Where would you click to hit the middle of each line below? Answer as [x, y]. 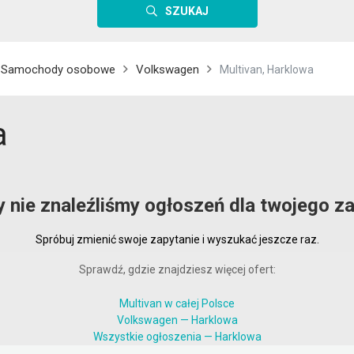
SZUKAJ [186, 11]
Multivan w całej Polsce [177, 303]
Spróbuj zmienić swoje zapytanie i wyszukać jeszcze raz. [177, 239]
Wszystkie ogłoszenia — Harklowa [177, 337]
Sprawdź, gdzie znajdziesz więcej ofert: [177, 269]
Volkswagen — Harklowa [177, 320]
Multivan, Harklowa [267, 70]
